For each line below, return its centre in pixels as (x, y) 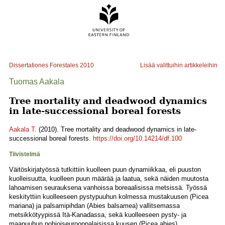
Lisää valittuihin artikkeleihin (179, 65)
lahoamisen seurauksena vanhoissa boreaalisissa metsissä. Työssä (108, 188)
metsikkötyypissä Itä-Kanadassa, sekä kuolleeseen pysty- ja (98, 215)
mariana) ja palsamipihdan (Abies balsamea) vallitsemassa (94, 206)
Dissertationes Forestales (44, 65)
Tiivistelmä (25, 154)
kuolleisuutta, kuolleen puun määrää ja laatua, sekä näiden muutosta (109, 179)
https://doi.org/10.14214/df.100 (137, 138)
